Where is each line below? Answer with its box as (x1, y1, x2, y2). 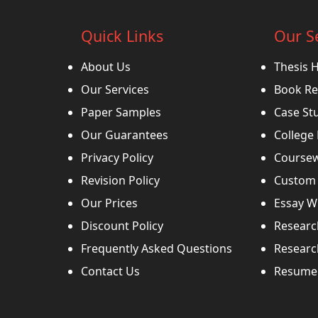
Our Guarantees (81, 127, 168, 143)
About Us (81, 59, 131, 75)
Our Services (81, 82, 149, 98)
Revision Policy (81, 172, 160, 189)
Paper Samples (81, 104, 161, 121)
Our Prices (81, 195, 138, 212)
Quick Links (81, 26, 163, 47)
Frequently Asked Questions (81, 241, 232, 257)
